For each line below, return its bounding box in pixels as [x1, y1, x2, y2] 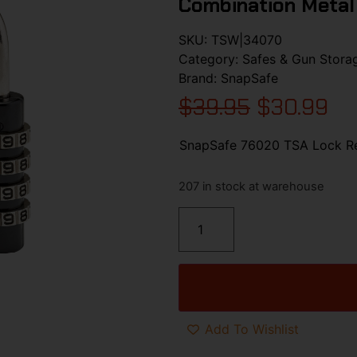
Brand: [178, 69, 221, 86]
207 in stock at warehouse [178, 179, 324, 194]
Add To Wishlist [205, 321, 299, 338]
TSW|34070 [211, 31, 282, 48]
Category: [178, 50, 242, 67]
